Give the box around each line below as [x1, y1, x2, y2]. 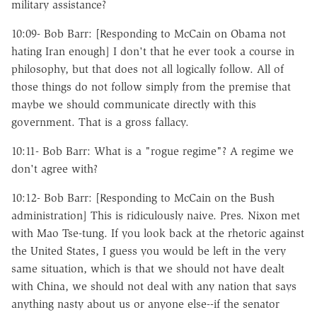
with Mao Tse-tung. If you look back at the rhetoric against [11, 226, 304, 240]
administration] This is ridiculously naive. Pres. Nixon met [11, 208, 300, 222]
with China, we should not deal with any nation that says [11, 279, 296, 293]
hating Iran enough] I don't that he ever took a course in [11, 44, 294, 58]
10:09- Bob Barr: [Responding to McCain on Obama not [11, 26, 286, 40]
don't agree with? [11, 161, 98, 175]
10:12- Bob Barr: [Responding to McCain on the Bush [11, 190, 275, 204]
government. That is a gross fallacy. [11, 115, 189, 129]
